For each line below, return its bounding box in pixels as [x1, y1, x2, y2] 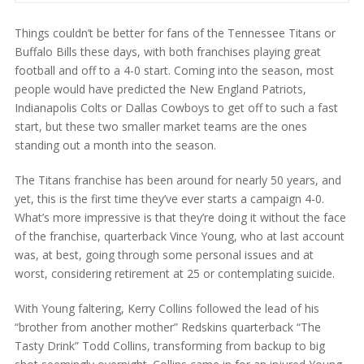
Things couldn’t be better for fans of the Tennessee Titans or [14, 24, 336, 41]
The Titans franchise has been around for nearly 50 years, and [14, 171, 341, 188]
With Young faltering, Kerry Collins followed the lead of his [14, 300, 319, 316]
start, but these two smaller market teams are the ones [14, 118, 307, 134]
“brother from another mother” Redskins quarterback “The [14, 318, 321, 335]
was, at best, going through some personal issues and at [14, 246, 314, 262]
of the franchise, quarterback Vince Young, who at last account [14, 227, 344, 244]
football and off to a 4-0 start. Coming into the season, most [14, 62, 334, 78]
